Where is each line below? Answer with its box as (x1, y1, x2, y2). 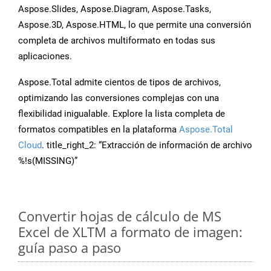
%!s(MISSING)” (18, 155, 77, 167)
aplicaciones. (18, 51, 72, 62)
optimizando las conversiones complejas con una (18, 93, 219, 104)
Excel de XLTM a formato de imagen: (18, 223, 243, 241)
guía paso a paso (18, 238, 121, 257)
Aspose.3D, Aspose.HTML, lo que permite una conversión (18, 19, 251, 31)
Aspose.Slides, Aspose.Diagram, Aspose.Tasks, (18, 4, 211, 15)
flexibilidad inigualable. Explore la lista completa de (18, 108, 225, 120)
